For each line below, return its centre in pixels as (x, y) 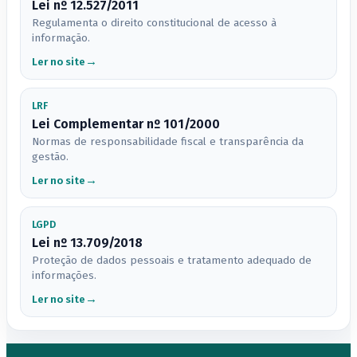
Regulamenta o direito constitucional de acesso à (154, 24)
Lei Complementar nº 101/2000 (126, 124)
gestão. (50, 157)
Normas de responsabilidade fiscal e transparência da (167, 142)
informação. (61, 39)
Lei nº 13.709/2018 (87, 243)
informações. (64, 276)
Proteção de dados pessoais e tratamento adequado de (171, 261)
